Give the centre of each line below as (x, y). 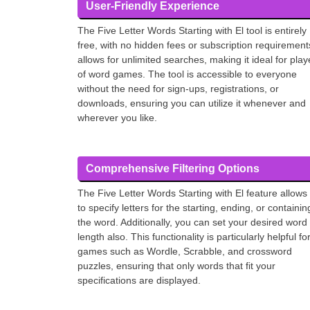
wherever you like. (117, 118)
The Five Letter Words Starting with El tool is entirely (192, 30)
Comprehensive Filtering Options (173, 168)
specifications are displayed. (139, 280)
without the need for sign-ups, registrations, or (178, 89)
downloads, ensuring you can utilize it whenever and (192, 103)
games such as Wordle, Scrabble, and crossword (185, 251)
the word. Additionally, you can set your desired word (192, 222)
